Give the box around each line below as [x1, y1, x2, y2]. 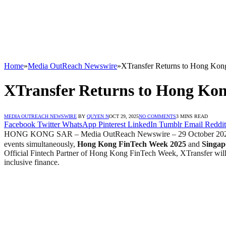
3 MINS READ [176, 113, 208, 119]
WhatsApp [62, 120, 96, 129]
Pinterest [98, 120, 126, 129]
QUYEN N [87, 113, 109, 119]
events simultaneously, [4, 139, 77, 148]
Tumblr [159, 120, 182, 129]
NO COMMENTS [139, 113, 176, 119]
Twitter [37, 120, 60, 129]
